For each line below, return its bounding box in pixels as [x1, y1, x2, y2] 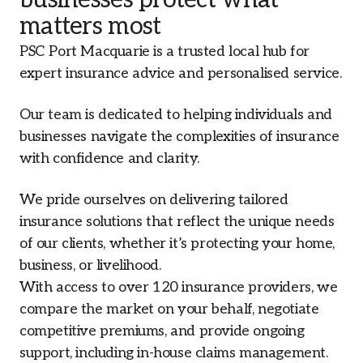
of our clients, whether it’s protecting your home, [19, 235, 335, 252]
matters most [19, 12, 161, 41]
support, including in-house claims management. [19, 344, 328, 361]
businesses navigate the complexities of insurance [19, 128, 340, 145]
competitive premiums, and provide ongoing [19, 322, 305, 340]
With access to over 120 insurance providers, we [19, 279, 338, 296]
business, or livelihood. [19, 257, 161, 274]
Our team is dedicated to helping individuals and [19, 106, 332, 123]
